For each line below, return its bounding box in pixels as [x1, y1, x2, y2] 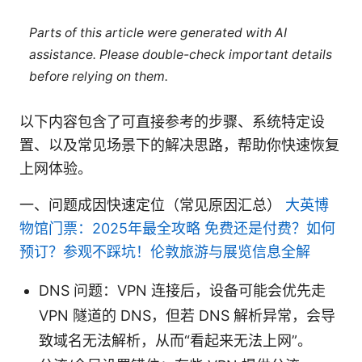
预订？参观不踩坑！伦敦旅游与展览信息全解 [19, 242, 310, 260]
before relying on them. [28, 69, 168, 85]
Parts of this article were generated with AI [28, 25, 287, 41]
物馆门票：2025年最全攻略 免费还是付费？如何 [19, 219, 335, 237]
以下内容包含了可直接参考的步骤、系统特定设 [19, 112, 325, 130]
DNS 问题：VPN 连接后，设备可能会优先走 [39, 281, 326, 299]
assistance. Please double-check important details [28, 47, 332, 63]
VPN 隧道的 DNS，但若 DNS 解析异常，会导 [39, 306, 335, 324]
